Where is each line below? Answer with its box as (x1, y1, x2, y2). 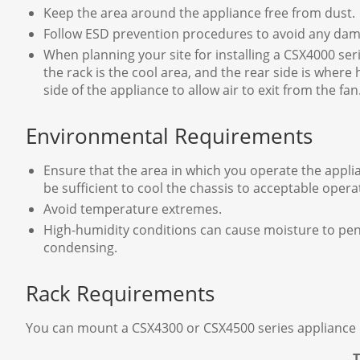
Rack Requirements (26, 280, 215, 309)
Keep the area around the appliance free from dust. (43, 4, 356, 22)
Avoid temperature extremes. (43, 200, 223, 219)
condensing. (43, 239, 118, 257)
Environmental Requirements (26, 122, 313, 151)
